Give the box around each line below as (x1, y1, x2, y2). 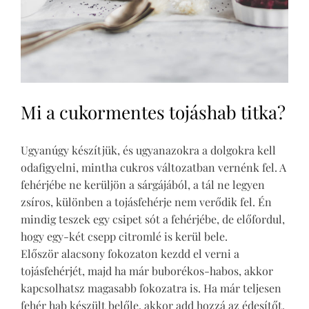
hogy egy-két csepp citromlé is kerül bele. (21, 229, 228, 244)
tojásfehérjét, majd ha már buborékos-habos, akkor (21, 263, 273, 279)
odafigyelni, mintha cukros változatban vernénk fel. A (21, 160, 286, 175)
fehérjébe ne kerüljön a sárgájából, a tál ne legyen (21, 177, 265, 192)
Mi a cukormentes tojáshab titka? (21, 100, 286, 125)
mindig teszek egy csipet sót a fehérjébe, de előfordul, (21, 212, 285, 227)
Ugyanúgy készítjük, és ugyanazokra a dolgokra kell (21, 143, 276, 158)
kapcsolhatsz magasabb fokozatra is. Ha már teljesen (21, 281, 281, 296)
